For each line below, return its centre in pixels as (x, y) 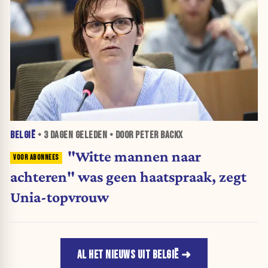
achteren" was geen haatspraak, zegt (128, 176)
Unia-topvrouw (60, 197)
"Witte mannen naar (134, 156)
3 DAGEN (58, 135)
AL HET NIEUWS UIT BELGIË (128, 255)
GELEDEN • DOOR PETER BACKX (128, 135)
